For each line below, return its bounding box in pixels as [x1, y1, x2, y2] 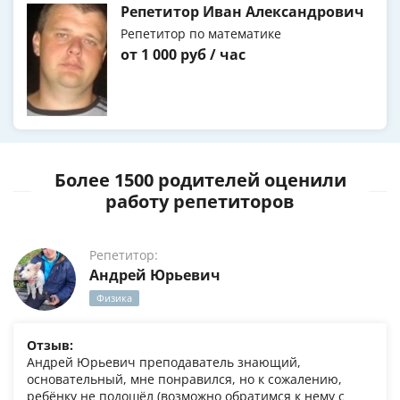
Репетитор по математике [121, 25, 281, 43]
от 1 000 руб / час [121, 45, 246, 65]
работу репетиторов [105, 189, 295, 214]
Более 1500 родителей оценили [54, 168, 346, 193]
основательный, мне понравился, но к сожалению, [27, 371, 342, 388]
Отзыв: [27, 337, 73, 354]
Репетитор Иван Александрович [121, 2, 364, 22]
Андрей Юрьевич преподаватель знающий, [27, 354, 301, 371]
